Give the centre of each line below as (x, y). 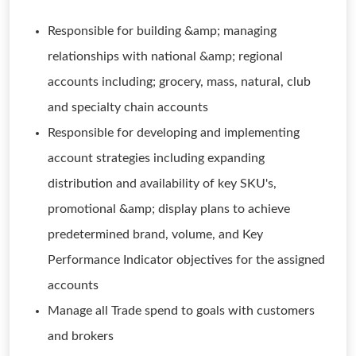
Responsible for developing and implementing (174, 133)
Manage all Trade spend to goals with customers (181, 311)
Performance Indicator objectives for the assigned (186, 260)
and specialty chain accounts (128, 107)
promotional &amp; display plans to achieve (169, 209)
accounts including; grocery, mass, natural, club (179, 82)
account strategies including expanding (156, 158)
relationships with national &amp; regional (165, 56)
